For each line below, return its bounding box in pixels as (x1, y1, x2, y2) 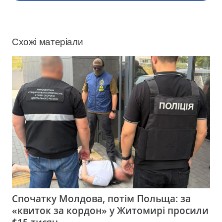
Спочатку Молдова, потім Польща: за (12, 192, 191, 206)
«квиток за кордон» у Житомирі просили (12, 204, 209, 218)
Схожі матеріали (12, 36, 83, 47)
